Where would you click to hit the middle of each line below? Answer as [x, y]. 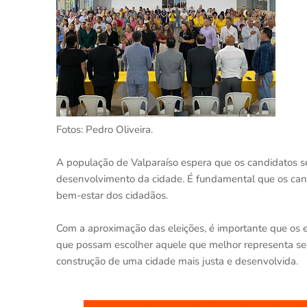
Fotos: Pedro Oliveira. [105, 130]
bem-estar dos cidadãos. [112, 195]
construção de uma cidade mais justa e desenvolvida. [177, 261]
